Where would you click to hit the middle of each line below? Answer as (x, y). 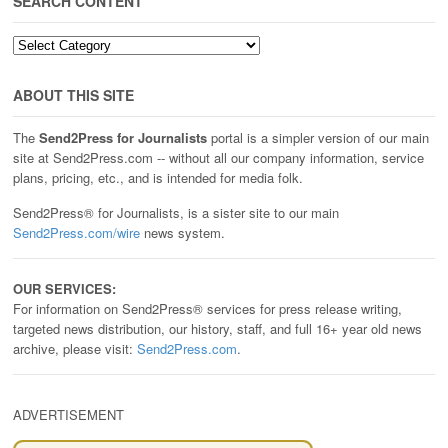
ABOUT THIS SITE (73, 94)
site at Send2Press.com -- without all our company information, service (218, 157)
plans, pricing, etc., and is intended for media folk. (158, 177)
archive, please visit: (75, 348)
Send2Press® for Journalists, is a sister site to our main (176, 212)
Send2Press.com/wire (76, 232)
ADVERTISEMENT (68, 414)
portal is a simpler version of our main (318, 137)
